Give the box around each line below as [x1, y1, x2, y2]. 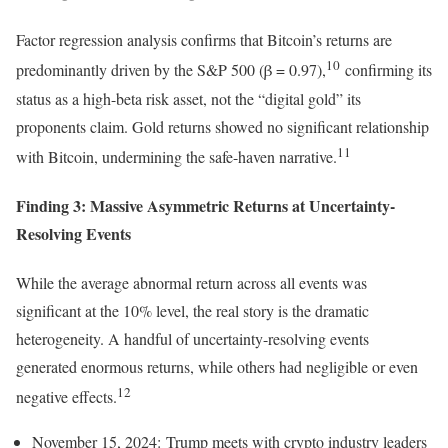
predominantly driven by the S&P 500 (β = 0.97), [16, 59, 326, 81]
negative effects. [16, 386, 117, 408]
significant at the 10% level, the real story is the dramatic [16, 300, 369, 322]
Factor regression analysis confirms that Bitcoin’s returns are [16, 29, 392, 51]
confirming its [340, 59, 432, 81]
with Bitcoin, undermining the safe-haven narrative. [16, 145, 337, 167]
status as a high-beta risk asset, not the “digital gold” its [16, 87, 361, 109]
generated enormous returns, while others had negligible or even [16, 356, 418, 378]
